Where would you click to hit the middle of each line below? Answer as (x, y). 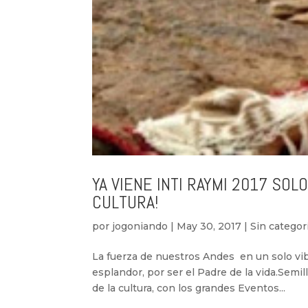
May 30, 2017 (209, 227)
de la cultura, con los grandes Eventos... (189, 288)
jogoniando (140, 227)
